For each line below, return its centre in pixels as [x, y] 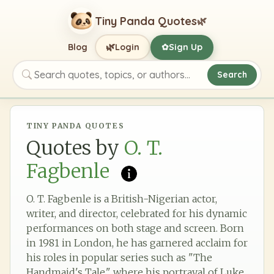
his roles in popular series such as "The [119, 257]
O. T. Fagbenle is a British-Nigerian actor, [122, 198]
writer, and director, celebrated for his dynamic [137, 213]
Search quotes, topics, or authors [96, 81]
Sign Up [186, 47]
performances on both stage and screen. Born [135, 228]
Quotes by [73, 148]
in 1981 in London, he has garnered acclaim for [137, 243]
